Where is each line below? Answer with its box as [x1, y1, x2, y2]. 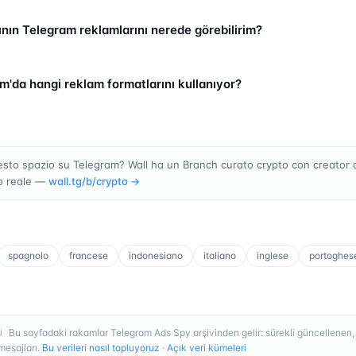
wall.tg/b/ [48, 174, 96, 188]
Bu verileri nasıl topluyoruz [42, 341, 160, 354]
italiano [203, 249, 236, 261]
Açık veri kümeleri [167, 341, 246, 354]
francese [69, 249, 108, 261]
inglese [257, 249, 288, 261]
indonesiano [129, 249, 183, 261]
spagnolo [8, 249, 48, 261]
